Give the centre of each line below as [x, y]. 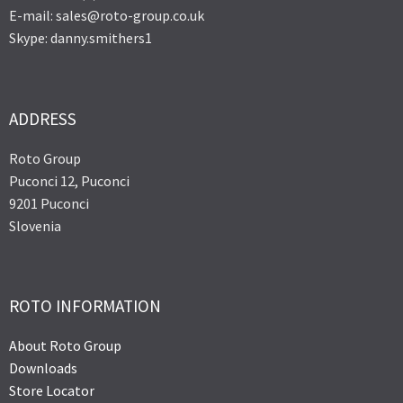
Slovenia [35, 225]
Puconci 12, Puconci [69, 180]
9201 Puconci [49, 203]
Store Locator [52, 391]
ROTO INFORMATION [85, 306]
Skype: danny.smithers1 [81, 38]
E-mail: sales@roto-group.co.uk [107, 15]
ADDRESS [43, 118]
